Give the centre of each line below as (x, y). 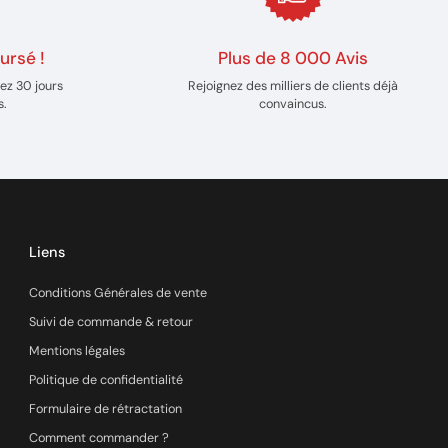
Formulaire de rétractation (106, 409)
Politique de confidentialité (106, 380)
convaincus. (292, 103)
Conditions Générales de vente (118, 293)
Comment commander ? (99, 438)
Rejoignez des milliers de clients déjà (292, 85)
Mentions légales (77, 351)
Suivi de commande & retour (111, 322)
